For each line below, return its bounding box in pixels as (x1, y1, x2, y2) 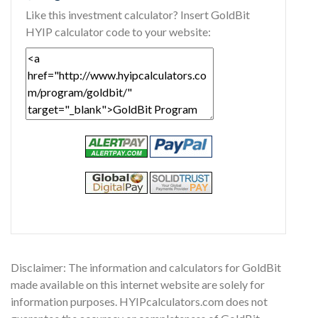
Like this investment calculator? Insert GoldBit (26, 7, 250, 21)
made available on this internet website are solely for (11, 277, 265, 291)
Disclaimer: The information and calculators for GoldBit (11, 260, 281, 274)
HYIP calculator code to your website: (26, 24, 211, 38)
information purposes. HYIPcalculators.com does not (11, 294, 268, 308)
